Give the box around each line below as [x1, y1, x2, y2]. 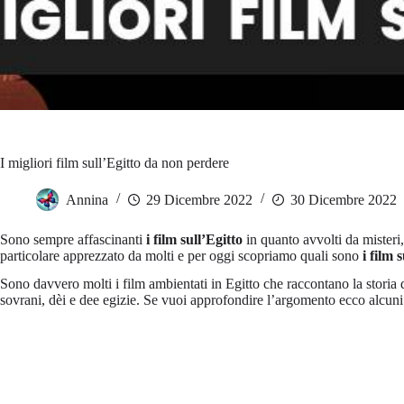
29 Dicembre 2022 [146, 192, 252, 207]
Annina [66, 192, 108, 207]
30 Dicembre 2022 [290, 192, 397, 207]
